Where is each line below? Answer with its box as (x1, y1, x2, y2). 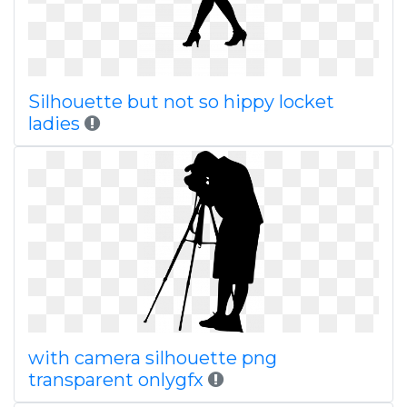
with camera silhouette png (28, 347, 277, 369)
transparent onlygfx (28, 369, 203, 391)
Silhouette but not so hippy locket (28, 91, 334, 113)
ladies (28, 113, 80, 134)
